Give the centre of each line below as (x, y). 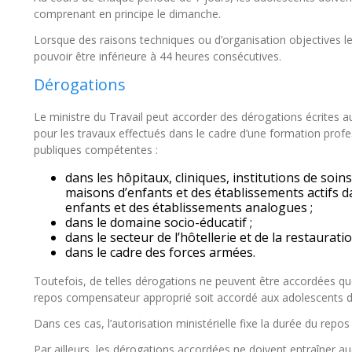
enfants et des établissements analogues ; (189, 207)
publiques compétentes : (96, 150)
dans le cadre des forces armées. (160, 252)
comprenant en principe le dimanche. (127, 14)
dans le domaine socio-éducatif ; (159, 222)
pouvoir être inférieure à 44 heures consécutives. (158, 56)
